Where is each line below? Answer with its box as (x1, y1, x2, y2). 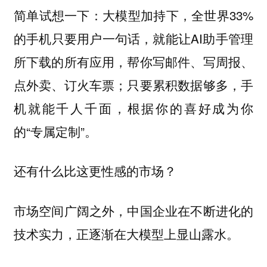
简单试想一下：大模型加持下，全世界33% (13, 5, 254, 24)
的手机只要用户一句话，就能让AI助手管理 (13, 29, 254, 47)
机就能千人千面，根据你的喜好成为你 (13, 98, 254, 117)
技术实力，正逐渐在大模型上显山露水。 (13, 225, 239, 243)
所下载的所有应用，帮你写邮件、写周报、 (13, 52, 254, 70)
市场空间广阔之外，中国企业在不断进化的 (13, 202, 254, 219)
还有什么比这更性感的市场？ (13, 162, 176, 180)
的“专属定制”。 (13, 122, 97, 140)
